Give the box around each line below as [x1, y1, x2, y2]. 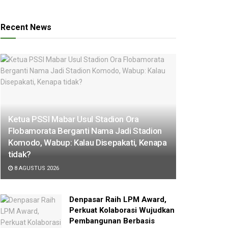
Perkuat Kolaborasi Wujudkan [69, 206, 175, 215]
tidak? [8, 149, 31, 160]
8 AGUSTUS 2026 [13, 165, 59, 172]
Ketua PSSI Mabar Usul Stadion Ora [8, 114, 139, 125]
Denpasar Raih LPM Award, [69, 195, 166, 205]
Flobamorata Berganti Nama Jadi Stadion [8, 126, 162, 136]
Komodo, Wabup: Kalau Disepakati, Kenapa [8, 137, 167, 148]
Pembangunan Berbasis [69, 216, 155, 226]
